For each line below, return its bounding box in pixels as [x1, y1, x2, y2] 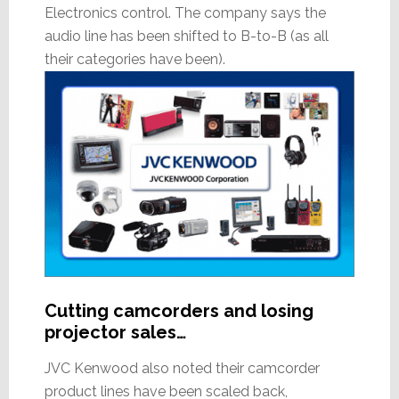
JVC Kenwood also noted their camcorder [44, 360, 320, 378]
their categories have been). [44, 50, 225, 68]
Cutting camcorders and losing [44, 300, 313, 322]
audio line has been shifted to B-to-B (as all [44, 27, 329, 45]
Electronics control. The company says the [44, 4, 326, 21]
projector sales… [44, 322, 186, 344]
